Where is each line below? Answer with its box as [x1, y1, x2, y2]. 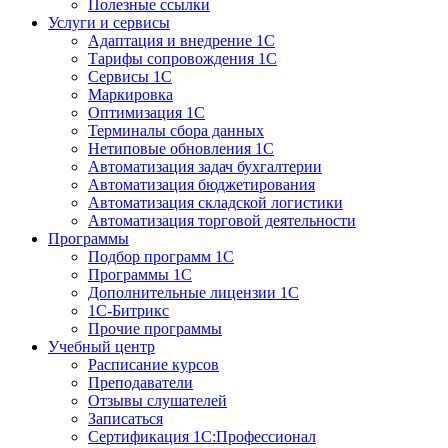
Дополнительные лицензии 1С [88, 284, 299, 301]
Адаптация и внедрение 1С [88, 32, 275, 49]
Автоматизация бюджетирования [88, 176, 315, 193]
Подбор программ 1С [88, 248, 234, 265]
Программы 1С [88, 266, 192, 283]
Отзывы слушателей [88, 392, 227, 409]
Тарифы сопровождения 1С [88, 50, 277, 67]
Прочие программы [88, 320, 222, 337]
